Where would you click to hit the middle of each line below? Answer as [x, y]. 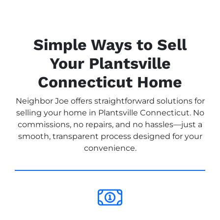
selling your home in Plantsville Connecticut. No [110, 112]
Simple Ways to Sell [110, 44]
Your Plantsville [110, 63]
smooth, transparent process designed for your [110, 136]
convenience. [110, 148]
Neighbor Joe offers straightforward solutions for [110, 101]
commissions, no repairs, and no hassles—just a [110, 124]
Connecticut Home [110, 82]
